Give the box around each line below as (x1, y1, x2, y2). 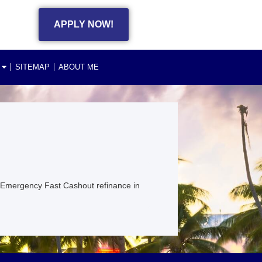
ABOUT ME (58, 62, 99, 71)
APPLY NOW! (54, 19, 114, 30)
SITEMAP (15, 62, 50, 71)
